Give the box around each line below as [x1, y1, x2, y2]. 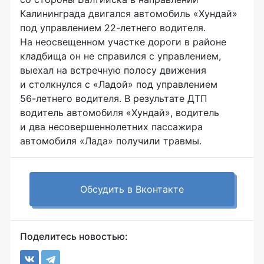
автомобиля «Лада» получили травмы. [20, 134, 202, 147]
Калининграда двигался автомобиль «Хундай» [20, 7, 237, 19]
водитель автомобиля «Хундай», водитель [20, 106, 219, 118]
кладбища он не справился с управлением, [20, 49, 221, 62]
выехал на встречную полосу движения [20, 64, 206, 76]
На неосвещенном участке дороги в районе [20, 35, 226, 48]
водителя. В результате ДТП [72, 92, 207, 104]
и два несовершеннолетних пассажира [20, 120, 203, 133]
